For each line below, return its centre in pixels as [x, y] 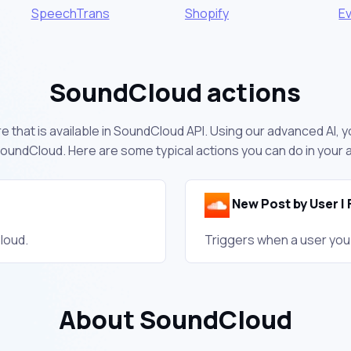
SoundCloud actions [175, 92]
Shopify [206, 13]
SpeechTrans [70, 13]
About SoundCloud [175, 319]
